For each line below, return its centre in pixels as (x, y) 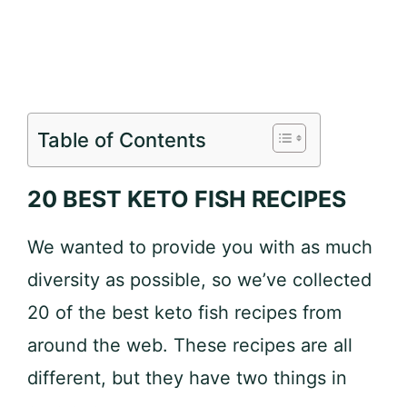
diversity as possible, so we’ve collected (199, 280)
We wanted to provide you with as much (200, 247)
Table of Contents (122, 140)
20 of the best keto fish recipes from (184, 313)
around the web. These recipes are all (190, 345)
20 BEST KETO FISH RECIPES (187, 199)
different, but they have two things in (187, 378)
